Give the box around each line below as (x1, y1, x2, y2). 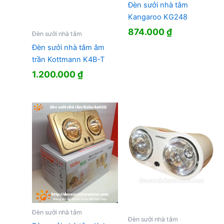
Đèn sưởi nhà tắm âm (31, 42, 104, 52)
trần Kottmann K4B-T (31, 54, 104, 64)
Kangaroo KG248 (127, 12, 187, 21)
